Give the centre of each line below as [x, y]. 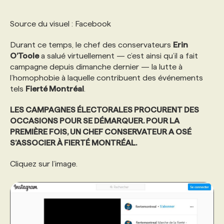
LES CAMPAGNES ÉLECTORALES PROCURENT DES [104, 110]
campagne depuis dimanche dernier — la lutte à [96, 67]
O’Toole [24, 56]
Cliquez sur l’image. [44, 164]
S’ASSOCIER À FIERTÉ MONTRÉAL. [73, 143]
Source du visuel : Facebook [60, 24]
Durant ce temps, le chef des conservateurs [91, 45]
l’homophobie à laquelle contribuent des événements [106, 78]
